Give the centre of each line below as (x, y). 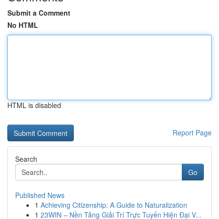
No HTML (23, 25)
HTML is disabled (34, 105)
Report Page (192, 132)
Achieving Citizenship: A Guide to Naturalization (114, 205)
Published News (40, 195)
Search (26, 159)
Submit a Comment (39, 13)
